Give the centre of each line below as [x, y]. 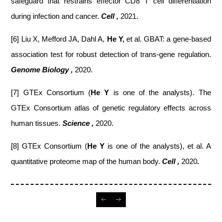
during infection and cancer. [56, 16]
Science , [79, 123]
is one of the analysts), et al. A [159, 146]
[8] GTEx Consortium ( [49, 146]
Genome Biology [40, 70]
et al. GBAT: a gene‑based [168, 39]
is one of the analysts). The [160, 92]
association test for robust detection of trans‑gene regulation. [111, 54]
